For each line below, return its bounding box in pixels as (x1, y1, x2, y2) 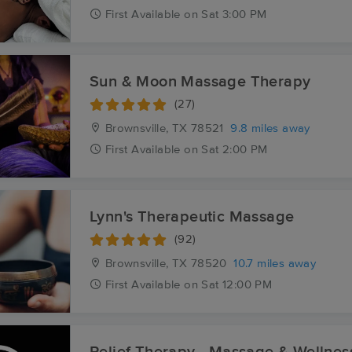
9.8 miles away (230, 123, 310, 134)
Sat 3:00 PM (201, 9, 267, 20)
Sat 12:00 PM (201, 279, 273, 291)
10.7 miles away (233, 258, 317, 269)
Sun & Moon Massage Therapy (90, 74, 311, 90)
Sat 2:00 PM (201, 144, 268, 156)
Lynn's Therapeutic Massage (90, 209, 295, 225)
